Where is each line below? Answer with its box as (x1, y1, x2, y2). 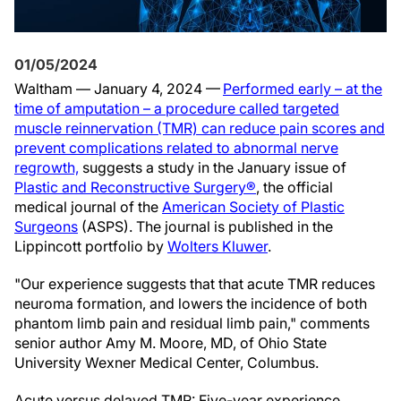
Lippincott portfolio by (14, 237, 167, 255)
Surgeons (14, 218, 78, 235)
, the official (256, 178, 333, 196)
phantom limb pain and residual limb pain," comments (14, 314, 370, 332)
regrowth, (14, 158, 79, 176)
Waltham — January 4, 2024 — (14, 80, 223, 98)
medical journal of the (14, 198, 162, 216)
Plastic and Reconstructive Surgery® (14, 178, 256, 196)
